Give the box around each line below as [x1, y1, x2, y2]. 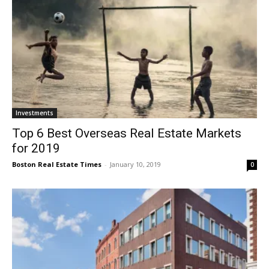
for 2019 [12, 141, 60, 156]
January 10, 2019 [110, 159, 161, 169]
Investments [16, 108, 53, 117]
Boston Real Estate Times [12, 159, 101, 169]
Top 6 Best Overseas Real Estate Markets [12, 125, 241, 141]
